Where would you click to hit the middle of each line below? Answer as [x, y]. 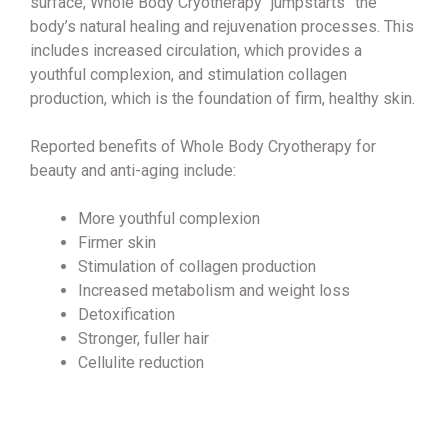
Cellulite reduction [141, 363]
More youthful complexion [169, 219]
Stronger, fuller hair [143, 339]
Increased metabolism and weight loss [214, 291]
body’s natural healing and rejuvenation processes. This [222, 27]
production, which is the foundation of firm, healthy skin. [222, 99]
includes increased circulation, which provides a [196, 51]
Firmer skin [117, 243]
